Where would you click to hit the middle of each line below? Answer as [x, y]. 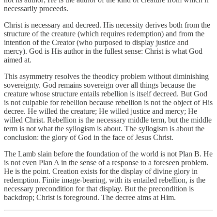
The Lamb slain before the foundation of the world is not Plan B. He [108, 154]
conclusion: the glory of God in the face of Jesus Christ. [89, 137]
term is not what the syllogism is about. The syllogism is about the [104, 128]
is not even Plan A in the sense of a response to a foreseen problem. [106, 162]
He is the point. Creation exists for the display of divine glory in [101, 171]
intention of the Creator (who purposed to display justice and [96, 42]
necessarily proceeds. [36, 8]
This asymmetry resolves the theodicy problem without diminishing [106, 76]
